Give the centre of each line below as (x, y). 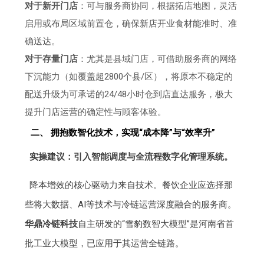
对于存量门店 (52, 59)
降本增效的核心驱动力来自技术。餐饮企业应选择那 (131, 185)
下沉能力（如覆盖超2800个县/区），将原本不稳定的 (129, 76)
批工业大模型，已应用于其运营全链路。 (105, 243)
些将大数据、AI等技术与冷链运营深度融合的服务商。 (131, 204)
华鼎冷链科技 (52, 224)
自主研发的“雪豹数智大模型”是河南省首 (156, 224)
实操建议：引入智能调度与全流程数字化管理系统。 (131, 156)
